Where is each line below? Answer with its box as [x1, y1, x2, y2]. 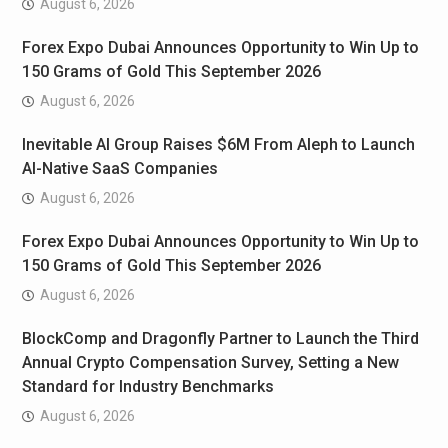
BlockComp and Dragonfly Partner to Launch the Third [21, 329, 419, 349]
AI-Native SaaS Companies [21, 159, 218, 179]
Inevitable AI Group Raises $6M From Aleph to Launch [21, 135, 415, 155]
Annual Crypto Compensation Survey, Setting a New [21, 353, 399, 373]
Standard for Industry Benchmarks [21, 377, 274, 397]
